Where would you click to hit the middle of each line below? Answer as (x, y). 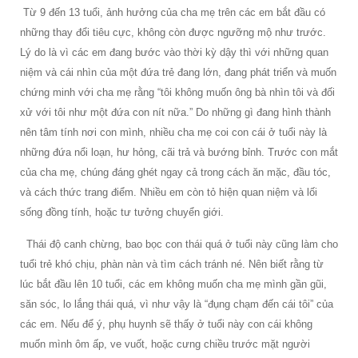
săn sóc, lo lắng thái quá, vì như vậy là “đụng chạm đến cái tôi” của (177, 304)
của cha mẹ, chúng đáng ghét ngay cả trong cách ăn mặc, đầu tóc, (175, 172)
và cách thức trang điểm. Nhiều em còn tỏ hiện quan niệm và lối (169, 192)
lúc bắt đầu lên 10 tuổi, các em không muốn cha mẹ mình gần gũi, (173, 284)
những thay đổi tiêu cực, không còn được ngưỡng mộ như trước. (173, 32)
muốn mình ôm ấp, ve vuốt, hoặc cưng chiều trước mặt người (165, 344)
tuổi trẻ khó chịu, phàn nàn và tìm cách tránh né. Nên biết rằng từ (172, 264)
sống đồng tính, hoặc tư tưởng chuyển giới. (125, 212)
